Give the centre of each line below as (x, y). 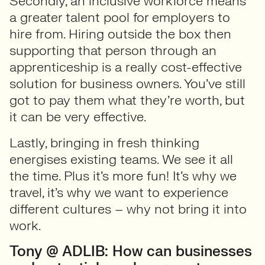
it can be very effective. (79, 117)
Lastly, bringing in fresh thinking (104, 143)
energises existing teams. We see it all (121, 159)
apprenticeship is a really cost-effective (126, 67)
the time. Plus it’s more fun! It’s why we (123, 176)
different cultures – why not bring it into (128, 209)
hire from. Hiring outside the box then (120, 34)
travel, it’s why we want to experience (119, 193)
